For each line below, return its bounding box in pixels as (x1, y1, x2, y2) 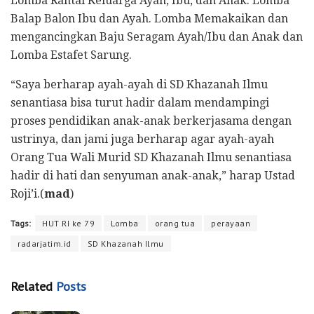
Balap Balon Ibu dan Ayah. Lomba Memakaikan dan (11, 11, 288, 25)
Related (11, 278, 53, 294)
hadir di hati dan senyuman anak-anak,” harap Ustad (11, 168, 295, 182)
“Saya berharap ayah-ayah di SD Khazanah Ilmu (11, 77, 268, 91)
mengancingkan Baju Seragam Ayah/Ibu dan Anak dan (11, 29, 303, 43)
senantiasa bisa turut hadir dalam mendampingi (11, 95, 269, 109)
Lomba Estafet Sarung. (11, 48, 137, 62)
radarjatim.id (18, 238, 71, 249)
